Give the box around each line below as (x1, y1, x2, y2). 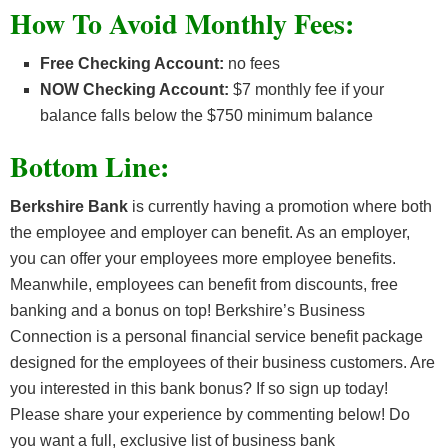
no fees (228, 55, 280, 73)
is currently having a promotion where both (128, 198, 432, 216)
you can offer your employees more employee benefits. (10, 250, 396, 268)
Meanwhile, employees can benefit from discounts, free (10, 276, 398, 294)
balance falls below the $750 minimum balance (40, 107, 373, 125)
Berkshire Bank (10, 198, 128, 216)
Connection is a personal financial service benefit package (10, 328, 423, 346)
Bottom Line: (10, 146, 169, 188)
